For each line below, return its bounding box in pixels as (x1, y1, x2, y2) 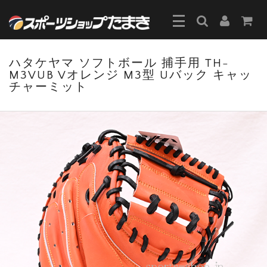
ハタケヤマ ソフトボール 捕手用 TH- (9, 57, 229, 70)
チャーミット (9, 80, 88, 94)
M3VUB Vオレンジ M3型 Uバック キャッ (9, 69, 252, 82)
